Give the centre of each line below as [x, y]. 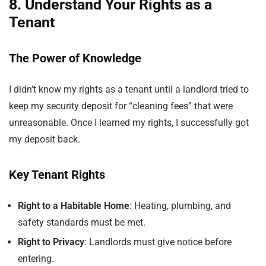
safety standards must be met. [82, 222]
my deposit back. [45, 139]
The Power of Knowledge [75, 58]
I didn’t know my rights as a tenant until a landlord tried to [129, 89]
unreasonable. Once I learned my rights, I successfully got [129, 123]
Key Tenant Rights [57, 175]
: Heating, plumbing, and [180, 206]
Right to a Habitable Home [74, 206]
